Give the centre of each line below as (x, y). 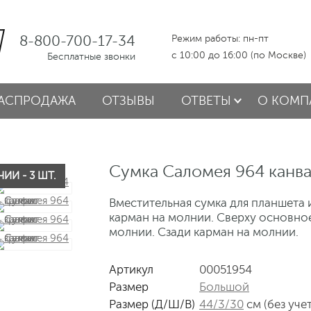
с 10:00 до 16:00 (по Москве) (239, 55)
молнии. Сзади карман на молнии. (204, 232)
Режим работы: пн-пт (220, 39)
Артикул (131, 270)
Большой (224, 287)
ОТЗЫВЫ (128, 101)
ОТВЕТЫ (206, 101)
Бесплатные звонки (91, 57)
